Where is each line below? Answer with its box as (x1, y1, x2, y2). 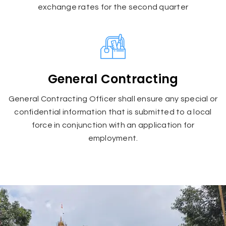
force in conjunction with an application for (31, 121, 195, 129)
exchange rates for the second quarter (37, 3, 189, 11)
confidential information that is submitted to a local (14, 107, 212, 116)
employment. (88, 134, 138, 142)
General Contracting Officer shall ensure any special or (8, 94, 218, 103)
